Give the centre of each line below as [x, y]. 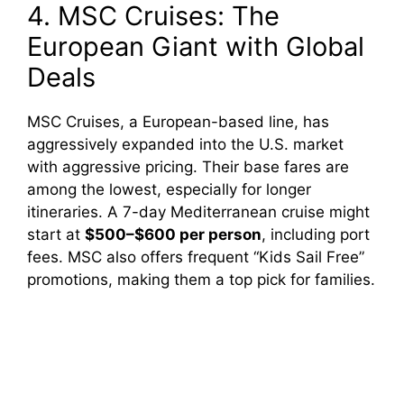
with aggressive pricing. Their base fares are [188, 166]
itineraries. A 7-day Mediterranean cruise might [198, 211]
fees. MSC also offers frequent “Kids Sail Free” [196, 257]
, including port [316, 234]
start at [56, 234]
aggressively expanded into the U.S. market [185, 144]
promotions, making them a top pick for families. [201, 279]
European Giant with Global [196, 46]
